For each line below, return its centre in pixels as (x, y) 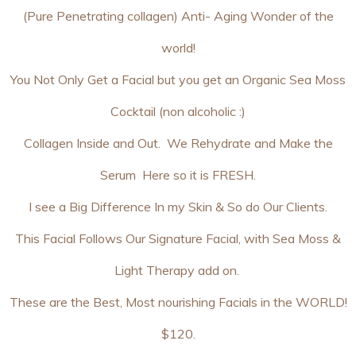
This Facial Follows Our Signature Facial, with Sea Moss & (178, 238)
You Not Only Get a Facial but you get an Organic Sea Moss (178, 79)
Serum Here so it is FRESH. (178, 175)
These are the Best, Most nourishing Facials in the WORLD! (178, 302)
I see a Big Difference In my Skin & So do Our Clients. (178, 207)
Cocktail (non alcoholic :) (178, 111)
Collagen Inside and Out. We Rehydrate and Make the (178, 143)
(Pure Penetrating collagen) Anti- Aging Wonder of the (178, 16)
